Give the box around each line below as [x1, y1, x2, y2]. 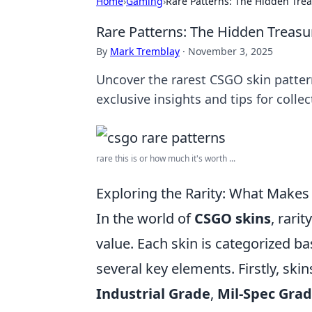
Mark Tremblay [110, 45, 180, 58]
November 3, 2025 [188, 45, 273, 58]
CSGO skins [194, 209, 271, 228]
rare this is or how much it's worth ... [96, 153, 235, 164]
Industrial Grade [96, 284, 210, 303]
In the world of [96, 209, 194, 228]
